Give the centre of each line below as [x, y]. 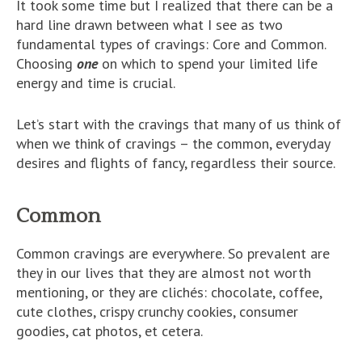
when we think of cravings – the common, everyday [173, 143]
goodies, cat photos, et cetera [108, 331]
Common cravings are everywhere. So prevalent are [173, 253]
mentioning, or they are [89, 292]
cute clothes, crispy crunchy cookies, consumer [157, 311]
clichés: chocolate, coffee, [242, 292]
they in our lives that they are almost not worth [164, 273]
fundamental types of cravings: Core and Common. [171, 44]
